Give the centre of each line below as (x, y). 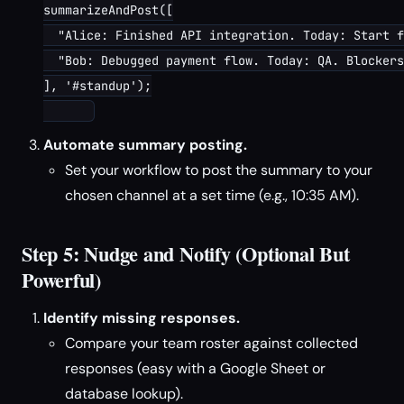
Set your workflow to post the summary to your (219, 170)
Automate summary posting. (145, 145)
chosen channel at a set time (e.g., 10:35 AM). (212, 195)
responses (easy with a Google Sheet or (195, 368)
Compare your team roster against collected (211, 343)
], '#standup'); (97, 86)
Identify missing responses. (142, 318)
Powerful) (61, 280)
